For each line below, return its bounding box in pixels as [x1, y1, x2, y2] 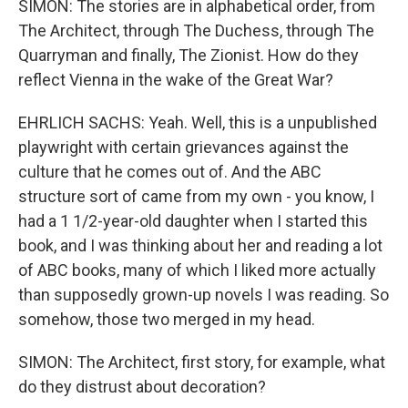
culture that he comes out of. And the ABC [18, 162, 321, 181]
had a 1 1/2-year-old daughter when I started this [18, 211, 368, 230]
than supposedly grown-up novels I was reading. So [18, 285, 389, 304]
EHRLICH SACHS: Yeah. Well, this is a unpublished [18, 113, 377, 132]
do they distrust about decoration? [18, 377, 266, 396]
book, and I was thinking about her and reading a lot [18, 236, 382, 255]
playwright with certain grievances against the [18, 138, 349, 157]
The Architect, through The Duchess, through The [18, 21, 374, 40]
